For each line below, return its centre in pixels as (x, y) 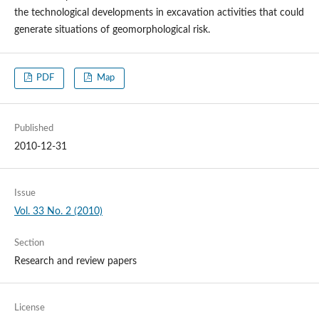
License (29, 308)
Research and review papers (75, 262)
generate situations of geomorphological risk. (112, 30)
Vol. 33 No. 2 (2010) (58, 212)
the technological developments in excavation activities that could (159, 12)
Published (33, 129)
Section (29, 244)
